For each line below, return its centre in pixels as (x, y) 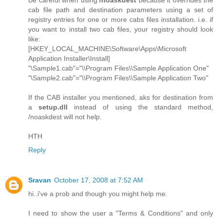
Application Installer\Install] (69, 58)
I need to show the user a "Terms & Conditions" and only (121, 213)
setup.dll (53, 107)
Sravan (40, 180)
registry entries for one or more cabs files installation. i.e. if (121, 19)
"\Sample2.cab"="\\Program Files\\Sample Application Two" (118, 78)
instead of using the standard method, (141, 107)
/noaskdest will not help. (65, 117)
